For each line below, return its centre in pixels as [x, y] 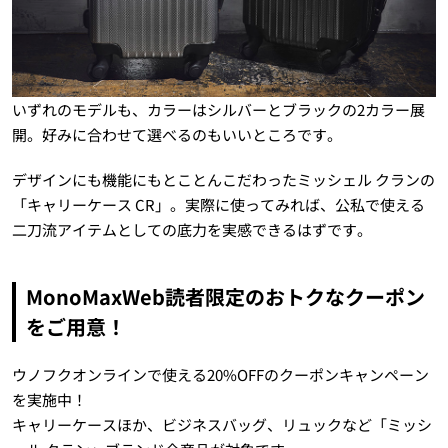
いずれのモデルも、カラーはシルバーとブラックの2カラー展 [218, 110]
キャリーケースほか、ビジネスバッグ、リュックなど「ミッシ [221, 425]
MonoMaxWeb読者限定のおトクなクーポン [225, 297]
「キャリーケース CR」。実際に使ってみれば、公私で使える [218, 205]
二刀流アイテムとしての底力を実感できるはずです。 [191, 230]
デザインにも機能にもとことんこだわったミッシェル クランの [223, 180]
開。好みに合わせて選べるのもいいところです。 [176, 135]
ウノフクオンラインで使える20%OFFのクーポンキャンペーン [220, 375]
